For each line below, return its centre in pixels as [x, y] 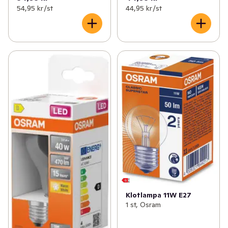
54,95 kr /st [35, 8]
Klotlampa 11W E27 [158, 195]
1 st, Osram [143, 205]
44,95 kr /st [144, 8]
